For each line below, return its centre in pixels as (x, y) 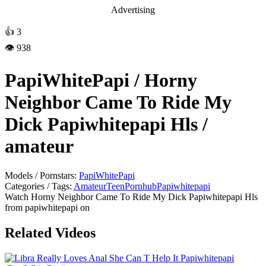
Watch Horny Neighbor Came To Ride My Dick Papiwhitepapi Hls (131, 197)
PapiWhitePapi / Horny (101, 80)
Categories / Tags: (38, 186)
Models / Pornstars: (41, 175)
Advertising (133, 10)
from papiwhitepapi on (47, 207)
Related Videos (50, 232)
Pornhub (141, 186)
